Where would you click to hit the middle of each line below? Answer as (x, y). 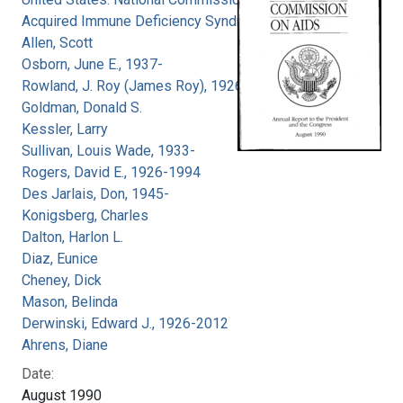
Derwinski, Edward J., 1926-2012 (125, 323)
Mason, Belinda (70, 301)
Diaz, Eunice (60, 258)
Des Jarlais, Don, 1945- (95, 193)
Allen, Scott (57, 42)
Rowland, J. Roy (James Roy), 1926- (135, 85)
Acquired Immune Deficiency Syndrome (145, 21)
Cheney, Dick (62, 280)
